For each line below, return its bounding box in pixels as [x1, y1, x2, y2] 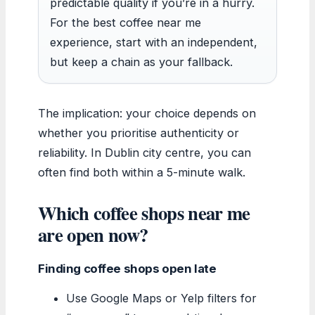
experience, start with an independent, [50, 34, 257, 49]
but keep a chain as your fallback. [50, 54, 233, 69]
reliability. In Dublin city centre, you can [38, 145, 251, 160]
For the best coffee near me [50, 15, 201, 30]
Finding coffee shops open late [38, 261, 217, 276]
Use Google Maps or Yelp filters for [66, 290, 257, 305]
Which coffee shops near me [38, 198, 250, 226]
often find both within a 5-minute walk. [38, 165, 245, 179]
